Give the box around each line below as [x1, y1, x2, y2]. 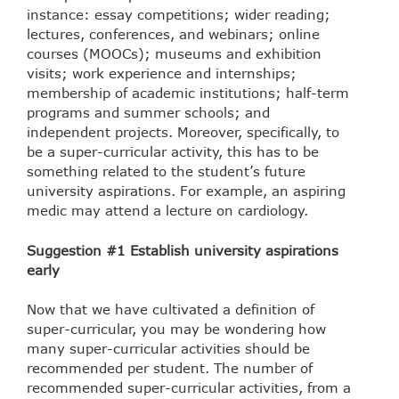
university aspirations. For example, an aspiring [27, 183, 346, 199]
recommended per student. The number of [27, 360, 313, 377]
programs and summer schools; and [27, 104, 270, 121]
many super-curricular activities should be [27, 340, 310, 357]
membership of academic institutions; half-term [27, 85, 349, 102]
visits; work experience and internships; [27, 65, 297, 82]
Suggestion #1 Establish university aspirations [27, 241, 338, 258]
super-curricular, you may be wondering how [27, 321, 326, 338]
